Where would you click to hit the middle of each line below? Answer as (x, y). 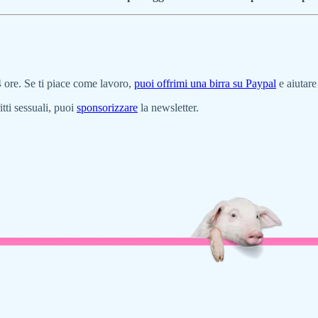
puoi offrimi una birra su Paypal (205, 84)
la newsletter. (168, 108)
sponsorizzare (107, 108)
